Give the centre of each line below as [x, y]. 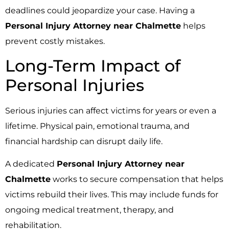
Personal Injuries [75, 85]
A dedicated [31, 164]
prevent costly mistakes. [55, 41]
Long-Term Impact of [93, 66]
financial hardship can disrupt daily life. [84, 142]
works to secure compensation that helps [137, 179]
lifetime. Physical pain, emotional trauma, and [97, 126]
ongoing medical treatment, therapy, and [89, 210]
